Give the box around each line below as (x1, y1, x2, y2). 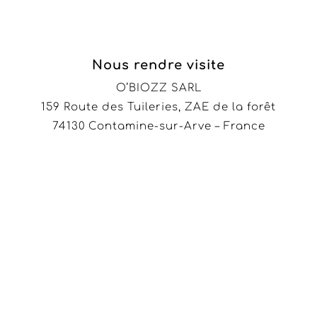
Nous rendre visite (92, 58, 225, 73)
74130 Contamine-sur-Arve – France (52, 120, 265, 133)
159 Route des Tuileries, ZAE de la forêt (41, 101, 276, 114)
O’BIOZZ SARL (115, 82, 202, 95)
